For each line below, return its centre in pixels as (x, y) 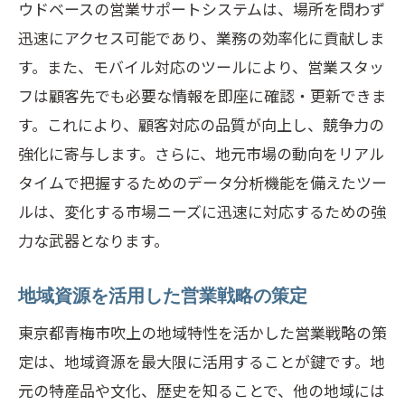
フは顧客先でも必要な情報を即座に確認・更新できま (202, 95)
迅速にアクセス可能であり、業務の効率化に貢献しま (202, 38)
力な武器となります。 (94, 240)
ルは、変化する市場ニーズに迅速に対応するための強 (202, 211)
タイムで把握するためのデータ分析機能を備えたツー (202, 182)
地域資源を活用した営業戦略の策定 (163, 296)
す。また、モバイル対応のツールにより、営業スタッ (201, 66)
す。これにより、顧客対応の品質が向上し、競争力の (201, 124)
